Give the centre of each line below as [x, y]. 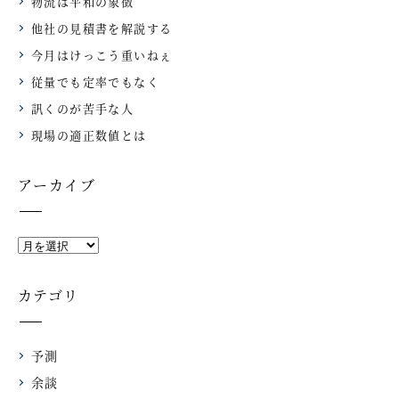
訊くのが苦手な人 [83, 108]
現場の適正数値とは [89, 134]
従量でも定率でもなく [95, 81]
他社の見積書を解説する [102, 28]
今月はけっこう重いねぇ [102, 54]
